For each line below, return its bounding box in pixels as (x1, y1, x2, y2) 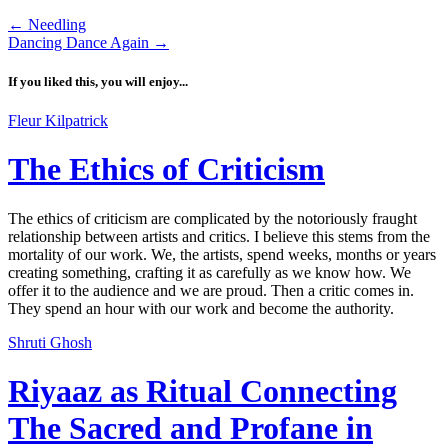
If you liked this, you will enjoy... (8, 73, 188, 89)
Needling (24, 15, 86, 33)
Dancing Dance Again (8, 33, 153, 51)
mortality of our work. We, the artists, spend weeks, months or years (8, 245, 436, 263)
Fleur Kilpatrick (8, 112, 108, 130)
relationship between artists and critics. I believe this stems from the (8, 227, 430, 245)
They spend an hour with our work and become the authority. (8, 299, 394, 317)
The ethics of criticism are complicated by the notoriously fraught (8, 209, 417, 227)
